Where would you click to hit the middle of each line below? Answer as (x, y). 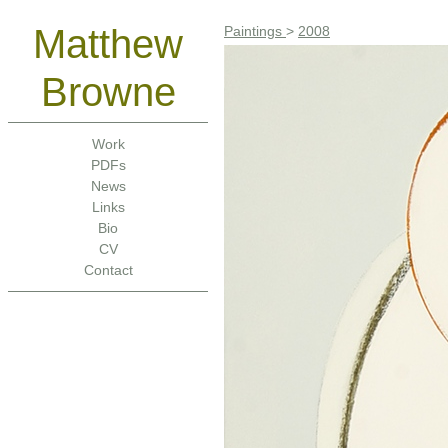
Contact (108, 269)
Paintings (255, 31)
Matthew (108, 44)
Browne (108, 92)
